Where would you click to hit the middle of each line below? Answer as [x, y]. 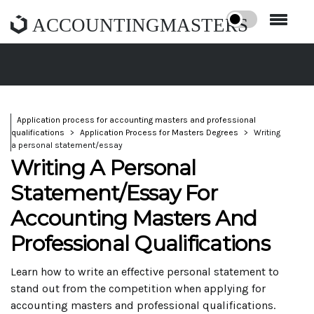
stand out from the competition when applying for [138, 288]
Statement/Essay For [114, 193]
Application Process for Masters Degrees [159, 132]
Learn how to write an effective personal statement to [145, 272]
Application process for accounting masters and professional [136, 120]
